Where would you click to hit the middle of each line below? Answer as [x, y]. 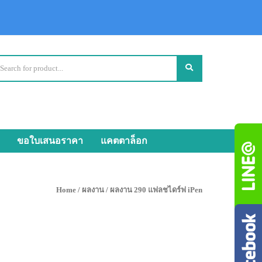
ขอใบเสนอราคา [50, 141]
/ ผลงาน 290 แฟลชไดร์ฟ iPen [153, 190]
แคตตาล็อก [124, 141]
